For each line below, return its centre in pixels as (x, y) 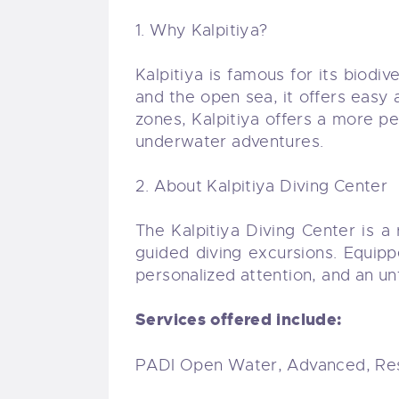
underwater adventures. (230, 141)
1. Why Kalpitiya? (202, 30)
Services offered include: (239, 320)
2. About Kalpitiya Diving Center (262, 186)
